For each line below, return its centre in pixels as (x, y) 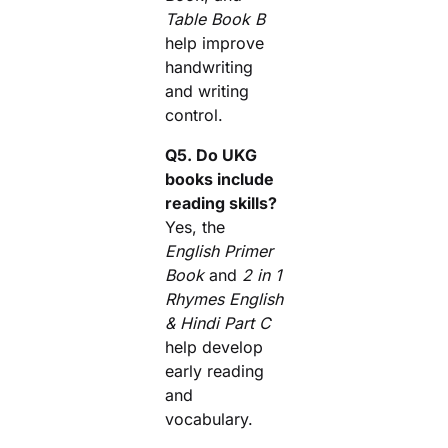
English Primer (219, 251)
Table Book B (215, 19)
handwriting (209, 67)
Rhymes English (224, 299)
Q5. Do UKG (211, 155)
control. (194, 115)
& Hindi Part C (218, 323)
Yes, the (195, 227)
